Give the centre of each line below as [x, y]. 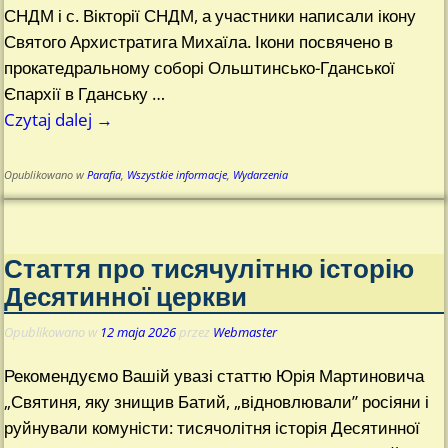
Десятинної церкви [126, 295]
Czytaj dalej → [59, 120]
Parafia [104, 175]
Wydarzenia [261, 175]
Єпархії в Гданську [78, 94]
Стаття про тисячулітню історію [209, 267]
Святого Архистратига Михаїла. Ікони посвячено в [199, 42]
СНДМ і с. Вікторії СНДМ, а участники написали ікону [210, 16]
